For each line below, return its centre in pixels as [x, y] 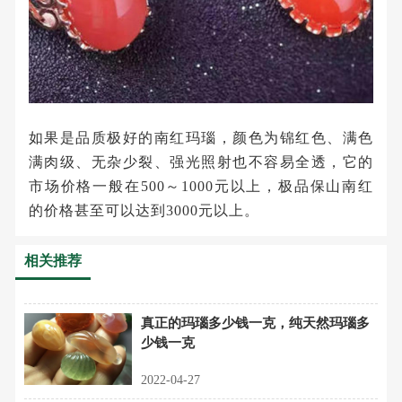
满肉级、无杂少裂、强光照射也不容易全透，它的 [201, 162]
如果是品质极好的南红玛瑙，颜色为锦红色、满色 [201, 138]
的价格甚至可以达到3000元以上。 [144, 211]
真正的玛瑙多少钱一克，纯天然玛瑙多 [255, 323]
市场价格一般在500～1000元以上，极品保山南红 [201, 187]
